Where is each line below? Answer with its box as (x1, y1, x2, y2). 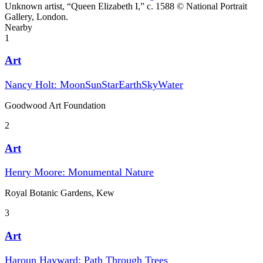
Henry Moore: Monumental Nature (5, 166, 154, 178)
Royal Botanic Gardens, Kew (5, 188, 114, 198)
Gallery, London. (5, 11, 68, 22)
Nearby (5, 22, 32, 32)
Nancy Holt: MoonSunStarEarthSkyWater (5, 79, 183, 91)
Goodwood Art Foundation (5, 100, 106, 111)
